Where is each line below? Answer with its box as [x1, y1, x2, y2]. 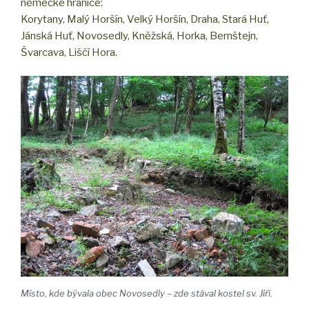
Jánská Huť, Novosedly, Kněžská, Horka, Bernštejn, [21, 29, 258, 42]
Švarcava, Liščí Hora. [21, 46, 117, 59]
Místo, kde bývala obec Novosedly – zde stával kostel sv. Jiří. [21, 287, 272, 299]
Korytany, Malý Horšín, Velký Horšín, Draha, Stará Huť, [21, 12, 269, 26]
